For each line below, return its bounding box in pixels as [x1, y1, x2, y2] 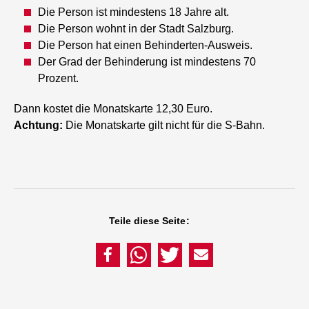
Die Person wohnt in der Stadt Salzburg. [38, 23, 235, 35]
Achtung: [14, 119, 63, 132]
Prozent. [38, 72, 79, 85]
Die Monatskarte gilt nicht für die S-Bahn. [63, 119, 266, 132]
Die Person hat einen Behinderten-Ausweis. [38, 39, 253, 52]
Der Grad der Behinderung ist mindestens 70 [38, 56, 257, 68]
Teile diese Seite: [109, 215, 190, 227]
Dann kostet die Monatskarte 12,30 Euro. [14, 103, 213, 115]
